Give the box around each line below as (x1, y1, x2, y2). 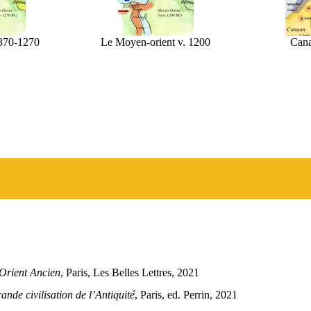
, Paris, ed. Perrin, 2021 (135, 289, 238, 301)
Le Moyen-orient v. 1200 (100, 36, 210, 49)
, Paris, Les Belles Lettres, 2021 (60, 267, 200, 279)
